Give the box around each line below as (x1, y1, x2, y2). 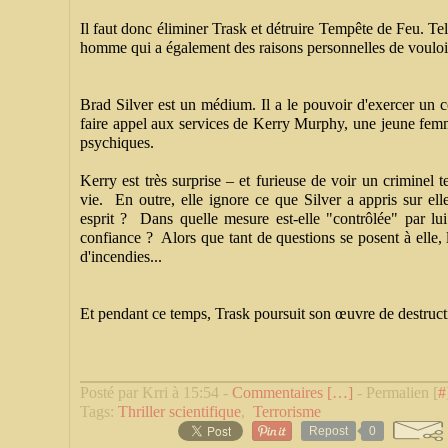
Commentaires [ (232, 384, 332, 401)
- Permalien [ (353, 384, 438, 401)
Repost (309, 424, 348, 438)
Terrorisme (253, 403, 321, 420)
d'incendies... (80, 248, 162, 265)
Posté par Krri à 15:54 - (80, 384, 232, 401)
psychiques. (80, 134, 158, 151)
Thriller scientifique (118, 403, 241, 420)
